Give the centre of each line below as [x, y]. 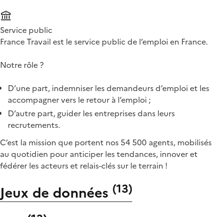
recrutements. [34, 125]
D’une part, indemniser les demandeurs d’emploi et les [108, 88]
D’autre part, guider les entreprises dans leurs [91, 113]
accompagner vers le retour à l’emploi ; [79, 100]
